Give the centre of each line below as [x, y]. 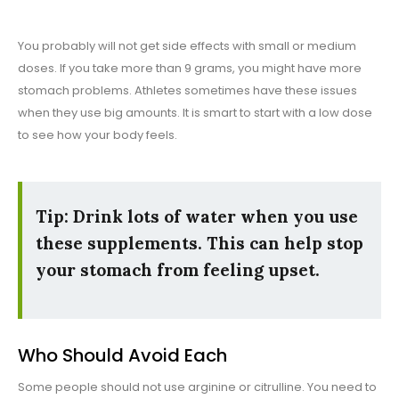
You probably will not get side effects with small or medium [187, 46]
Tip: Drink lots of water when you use [197, 217]
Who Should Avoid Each [122, 356]
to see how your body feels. [98, 135]
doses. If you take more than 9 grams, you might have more [190, 69]
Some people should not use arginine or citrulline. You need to [197, 387]
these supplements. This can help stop [199, 244]
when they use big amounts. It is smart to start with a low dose [195, 113]
